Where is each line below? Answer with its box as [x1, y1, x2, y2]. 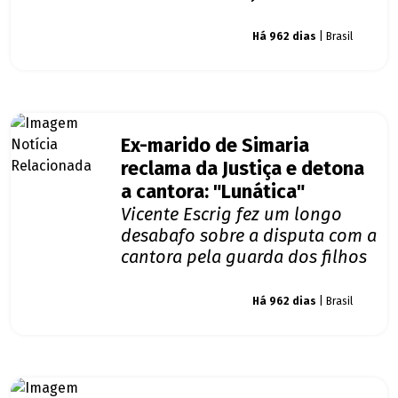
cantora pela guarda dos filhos [121, 246, 367, 268]
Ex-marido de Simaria [121, 134, 309, 158]
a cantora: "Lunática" [121, 180, 305, 204]
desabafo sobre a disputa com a [121, 225, 377, 247]
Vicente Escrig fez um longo [121, 203, 342, 226]
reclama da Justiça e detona [121, 157, 364, 181]
